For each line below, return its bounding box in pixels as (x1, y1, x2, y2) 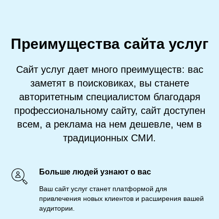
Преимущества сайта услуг (10, 35, 209, 52)
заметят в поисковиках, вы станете (30, 77, 189, 88)
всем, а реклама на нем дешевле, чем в (17, 118, 202, 130)
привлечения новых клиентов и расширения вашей (39, 194, 204, 202)
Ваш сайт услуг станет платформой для (39, 184, 167, 193)
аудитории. (39, 204, 75, 212)
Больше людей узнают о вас (39, 167, 151, 176)
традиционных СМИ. (63, 132, 156, 143)
